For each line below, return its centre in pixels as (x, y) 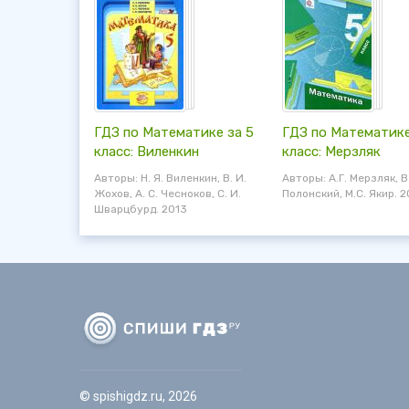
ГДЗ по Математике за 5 (174, 132)
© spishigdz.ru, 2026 (138, 396)
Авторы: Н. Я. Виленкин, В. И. (170, 178)
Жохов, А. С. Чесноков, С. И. (168, 194)
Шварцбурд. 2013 (141, 209)
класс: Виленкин (147, 152)
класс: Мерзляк (331, 152)
